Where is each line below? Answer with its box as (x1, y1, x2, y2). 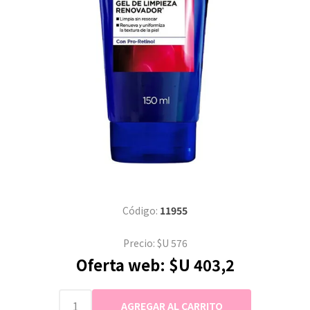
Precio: (122, 235, 155, 250)
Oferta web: (75, 253, 165, 275)
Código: (122, 203, 158, 217)
